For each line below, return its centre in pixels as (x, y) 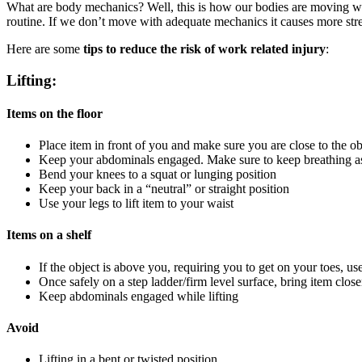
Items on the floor (55, 113)
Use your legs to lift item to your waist (136, 204)
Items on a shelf (49, 235)
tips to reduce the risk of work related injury (204, 48)
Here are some (45, 48)
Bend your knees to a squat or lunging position (158, 175)
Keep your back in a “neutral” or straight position (164, 189)
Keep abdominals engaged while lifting (139, 296)
